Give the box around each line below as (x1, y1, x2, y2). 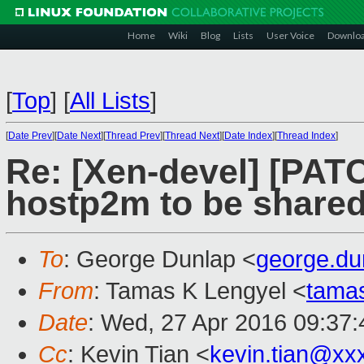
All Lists (70, 88, 150, 114)
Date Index (224, 130, 272, 141)
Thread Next (165, 130, 219, 141)
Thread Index (277, 130, 336, 141)
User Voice (266, 29, 314, 41)
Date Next (57, 130, 101, 141)
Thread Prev (106, 130, 160, 141)
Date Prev (8, 130, 52, 141)
